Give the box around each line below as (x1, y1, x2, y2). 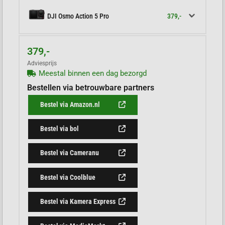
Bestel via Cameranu (40, 149, 99, 157)
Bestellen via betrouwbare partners (27, 83, 155, 93)
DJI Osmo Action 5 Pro (47, 12, 109, 21)
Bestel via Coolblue (40, 173, 96, 181)
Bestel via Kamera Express (40, 197, 116, 206)
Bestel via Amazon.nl (40, 100, 100, 108)
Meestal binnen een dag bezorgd (38, 69, 147, 78)
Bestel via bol (40, 124, 79, 133)
